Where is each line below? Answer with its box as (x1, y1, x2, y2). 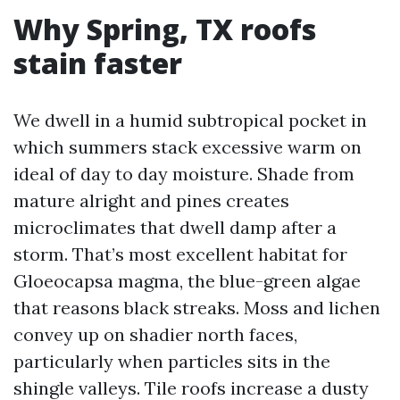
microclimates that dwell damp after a (13, 216, 337, 238)
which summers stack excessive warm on (13, 136, 362, 158)
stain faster (13, 44, 182, 82)
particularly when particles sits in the (13, 350, 330, 372)
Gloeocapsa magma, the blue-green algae (13, 270, 361, 292)
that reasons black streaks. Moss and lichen (13, 296, 380, 319)
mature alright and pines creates (13, 189, 289, 212)
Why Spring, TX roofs (13, 10, 316, 48)
